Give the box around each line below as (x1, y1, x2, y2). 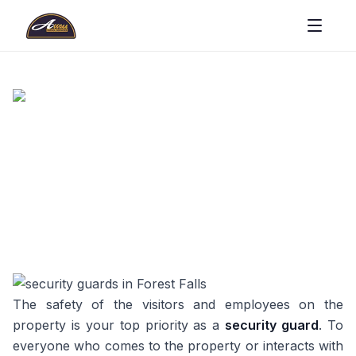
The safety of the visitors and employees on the (13, 296, 343, 312)
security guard (225, 317, 319, 333)
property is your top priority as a (13, 317, 226, 333)
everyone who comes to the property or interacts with (13, 338, 343, 354)
